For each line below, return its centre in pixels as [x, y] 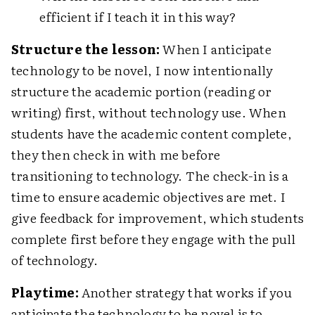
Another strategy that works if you [185, 292]
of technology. [54, 260]
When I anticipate [216, 49]
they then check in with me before [116, 154]
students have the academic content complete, [152, 133]
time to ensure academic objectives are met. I [149, 197]
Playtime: [45, 292]
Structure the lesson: [86, 49]
